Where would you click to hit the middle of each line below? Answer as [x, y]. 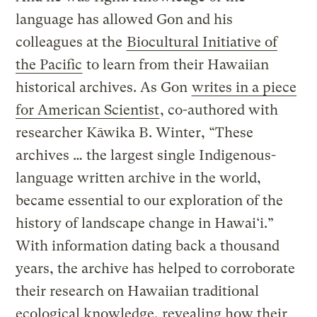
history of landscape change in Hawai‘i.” [145, 224]
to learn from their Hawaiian [176, 65]
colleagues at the [71, 42]
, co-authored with [219, 110]
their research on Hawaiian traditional [138, 292]
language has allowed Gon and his [125, 20]
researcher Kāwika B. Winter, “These [135, 133]
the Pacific [49, 65]
